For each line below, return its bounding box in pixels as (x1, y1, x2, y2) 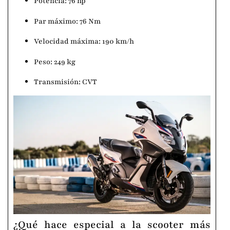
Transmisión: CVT (34, 77, 97, 87)
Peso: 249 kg (34, 56, 75, 67)
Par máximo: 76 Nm (34, 16, 101, 26)
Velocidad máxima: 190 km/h (34, 36, 134, 47)
